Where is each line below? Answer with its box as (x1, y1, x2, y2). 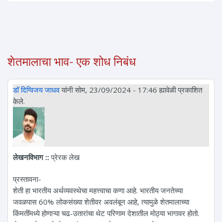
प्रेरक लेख (51, 152, 80, 163)
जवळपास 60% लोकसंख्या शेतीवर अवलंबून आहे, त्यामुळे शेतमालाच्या (13, 196, 189, 207)
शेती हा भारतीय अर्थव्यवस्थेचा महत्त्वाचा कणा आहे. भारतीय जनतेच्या (13, 185, 183, 195)
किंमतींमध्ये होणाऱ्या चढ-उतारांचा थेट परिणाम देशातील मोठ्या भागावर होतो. (13, 208, 199, 218)
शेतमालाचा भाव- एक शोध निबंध (7, 55, 136, 69)
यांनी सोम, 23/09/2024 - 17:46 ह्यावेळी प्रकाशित (59, 85, 202, 95)
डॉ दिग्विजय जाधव (13, 85, 59, 95)
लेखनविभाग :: (13, 152, 51, 163)
